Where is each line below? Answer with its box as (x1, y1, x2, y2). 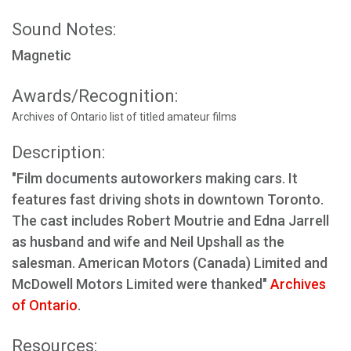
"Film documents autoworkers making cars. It (12, 170, 298, 186)
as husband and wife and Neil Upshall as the (12, 233, 284, 250)
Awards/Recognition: (12, 86, 178, 106)
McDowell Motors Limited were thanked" (12, 276, 270, 292)
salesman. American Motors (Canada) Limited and (12, 255, 327, 271)
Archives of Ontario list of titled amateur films (12, 110, 237, 123)
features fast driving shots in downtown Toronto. (12, 191, 324, 208)
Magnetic (12, 47, 71, 63)
